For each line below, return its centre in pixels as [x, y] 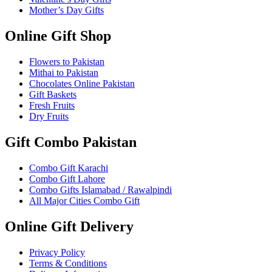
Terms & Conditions [68, 263]
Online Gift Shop [58, 36]
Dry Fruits [49, 117]
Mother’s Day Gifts [66, 10]
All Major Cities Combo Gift [84, 200]
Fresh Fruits [52, 106]
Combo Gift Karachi [69, 168]
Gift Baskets [53, 95]
